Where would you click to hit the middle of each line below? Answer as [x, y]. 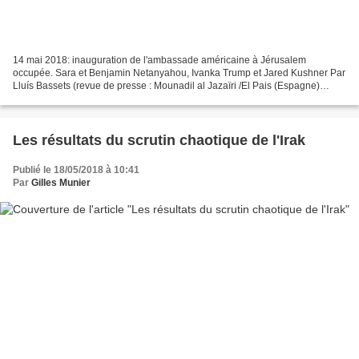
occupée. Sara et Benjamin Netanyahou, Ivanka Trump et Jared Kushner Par [179, 73]
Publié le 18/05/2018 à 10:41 [76, 170]
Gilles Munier [61, 183]
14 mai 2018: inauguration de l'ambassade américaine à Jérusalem [159, 61]
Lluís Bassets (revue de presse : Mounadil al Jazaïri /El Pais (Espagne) [166, 86]
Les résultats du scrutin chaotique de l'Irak [159, 141]
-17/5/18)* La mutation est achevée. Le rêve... [111, 99]
